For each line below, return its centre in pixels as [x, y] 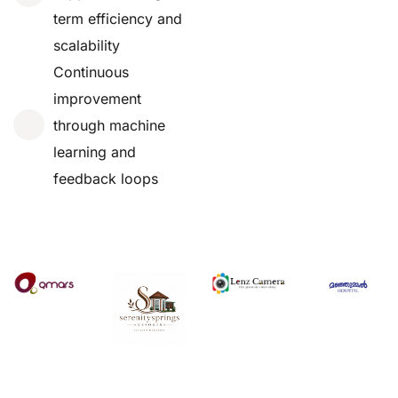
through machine [109, 125]
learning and [95, 151]
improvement [97, 98]
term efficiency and [118, 18]
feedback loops [106, 178]
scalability [87, 45]
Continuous [91, 72]
